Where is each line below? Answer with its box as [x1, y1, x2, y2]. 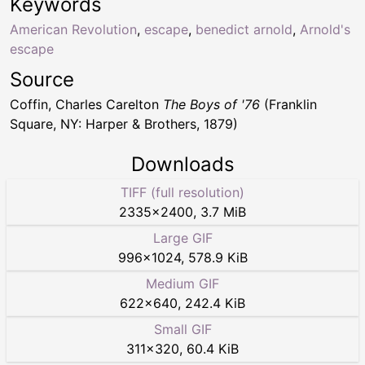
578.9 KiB [187, 249, 248, 266]
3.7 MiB [200, 204, 246, 221]
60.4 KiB [187, 341, 239, 358]
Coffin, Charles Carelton [10, 96, 163, 113]
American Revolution [10, 21, 137, 38]
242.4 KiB [185, 295, 245, 312]
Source [10, 68, 74, 92]
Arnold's [300, 21, 350, 38]
